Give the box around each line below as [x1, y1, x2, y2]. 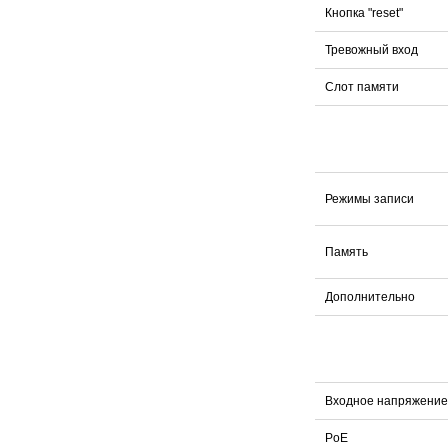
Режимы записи [325, 191, 414, 206]
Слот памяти [325, 79, 399, 94]
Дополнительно [325, 289, 415, 304]
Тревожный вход [325, 42, 418, 57]
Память [325, 244, 368, 259]
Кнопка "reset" [325, 5, 403, 20]
